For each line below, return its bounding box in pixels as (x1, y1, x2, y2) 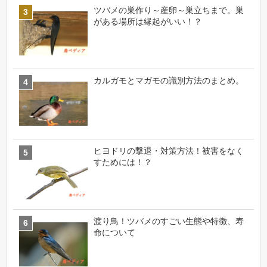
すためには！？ (94, 157, 153, 167)
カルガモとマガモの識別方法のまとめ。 (94, 75, 244, 85)
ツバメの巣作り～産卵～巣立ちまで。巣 (94, 5, 244, 15)
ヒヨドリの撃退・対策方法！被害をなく (94, 145, 244, 156)
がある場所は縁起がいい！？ (94, 16, 203, 26)
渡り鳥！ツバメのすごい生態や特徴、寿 (94, 216, 244, 226)
